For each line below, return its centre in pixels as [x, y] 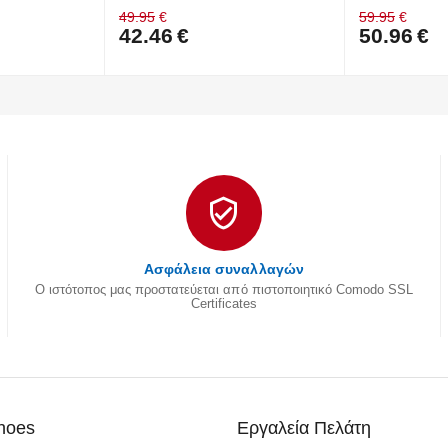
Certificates [224, 303]
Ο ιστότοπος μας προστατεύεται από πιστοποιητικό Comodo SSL [224, 289]
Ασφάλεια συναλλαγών [224, 268]
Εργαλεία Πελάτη [303, 427]
